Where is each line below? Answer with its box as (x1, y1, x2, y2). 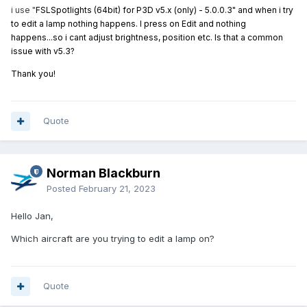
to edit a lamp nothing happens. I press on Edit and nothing (11, 19, 246, 29)
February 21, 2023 (79, 183, 156, 195)
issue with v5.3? (11, 46, 75, 57)
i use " (11, 5, 36, 16)
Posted (47, 183, 79, 195)
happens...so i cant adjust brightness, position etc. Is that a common (11, 32, 283, 43)
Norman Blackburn (47, 166, 160, 181)
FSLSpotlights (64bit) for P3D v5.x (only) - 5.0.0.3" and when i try (36, 5, 293, 16)
